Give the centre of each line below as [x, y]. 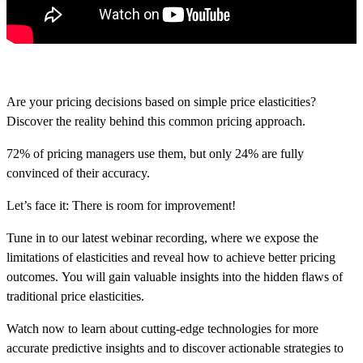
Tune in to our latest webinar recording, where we [135, 238]
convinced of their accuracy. [78, 173]
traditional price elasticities [74, 297]
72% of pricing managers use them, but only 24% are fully [155, 154]
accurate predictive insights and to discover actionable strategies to [175, 348]
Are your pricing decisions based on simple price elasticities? [161, 102]
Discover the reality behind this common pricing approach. [156, 122]
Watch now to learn [58, 329]
